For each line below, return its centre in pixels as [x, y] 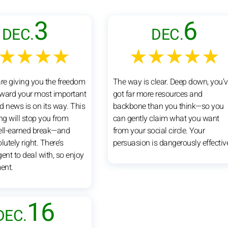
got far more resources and [158, 94]
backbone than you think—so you [168, 106]
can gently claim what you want [166, 118]
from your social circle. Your [159, 131]
